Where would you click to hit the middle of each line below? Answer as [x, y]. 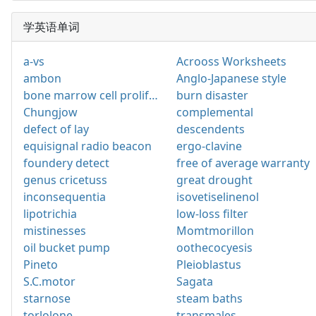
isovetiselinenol [218, 196]
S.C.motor [49, 281]
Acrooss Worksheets [231, 61]
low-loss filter [212, 213]
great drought [214, 180]
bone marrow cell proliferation [153, 95]
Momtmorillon [215, 230]
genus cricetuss [65, 180]
